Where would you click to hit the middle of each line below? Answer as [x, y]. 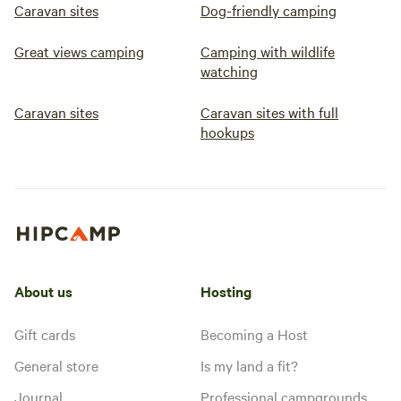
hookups [227, 132]
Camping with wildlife [268, 51]
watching [229, 71]
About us [43, 290]
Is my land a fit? [249, 365]
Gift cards [45, 333]
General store [56, 365]
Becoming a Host [254, 333]
